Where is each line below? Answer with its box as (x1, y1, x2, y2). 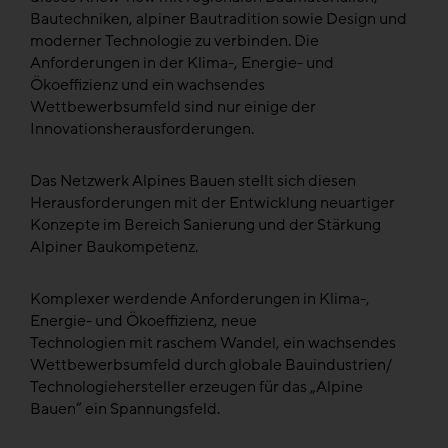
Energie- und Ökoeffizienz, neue (30, 310, 257, 333)
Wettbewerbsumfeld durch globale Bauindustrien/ (30, 354, 392, 377)
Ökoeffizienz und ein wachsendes (30, 74, 265, 97)
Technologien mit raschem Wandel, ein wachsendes (30, 332, 396, 355)
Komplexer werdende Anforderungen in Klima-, (30, 288, 370, 311)
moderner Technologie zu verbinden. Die (30, 30, 319, 53)
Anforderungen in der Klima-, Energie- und (30, 52, 334, 75)
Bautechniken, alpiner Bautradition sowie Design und (30, 8, 407, 31)
